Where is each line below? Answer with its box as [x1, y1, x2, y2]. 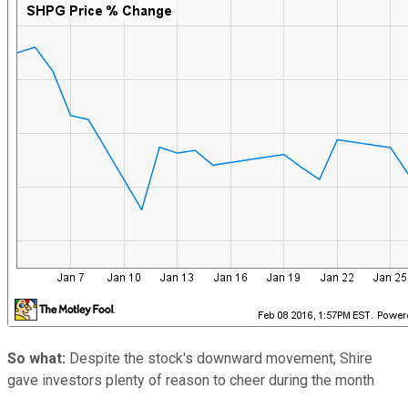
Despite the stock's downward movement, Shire [66, 349, 372, 367]
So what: [7, 349, 66, 367]
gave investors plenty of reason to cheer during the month [7, 371, 374, 389]
